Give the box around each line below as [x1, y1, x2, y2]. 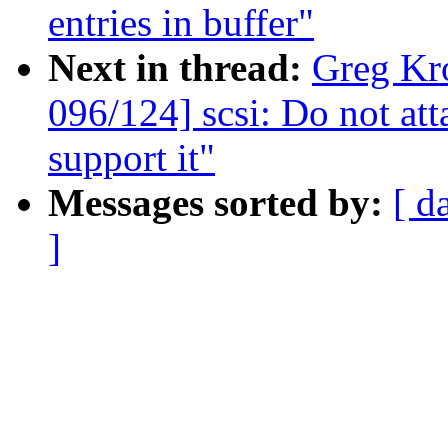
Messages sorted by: [48, 181, 393, 225]
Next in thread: [48, 46, 312, 90]
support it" [48, 136, 215, 180]
